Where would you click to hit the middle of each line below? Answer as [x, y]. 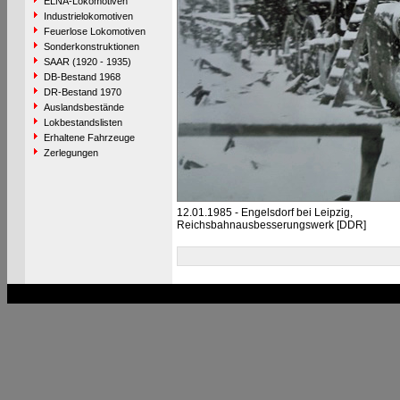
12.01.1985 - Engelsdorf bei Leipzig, [264, 212]
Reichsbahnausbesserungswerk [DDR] [271, 225]
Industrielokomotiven [88, 16]
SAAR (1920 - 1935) [87, 62]
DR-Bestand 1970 [82, 92]
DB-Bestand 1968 [82, 77]
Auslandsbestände [83, 107]
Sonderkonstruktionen [91, 46]
